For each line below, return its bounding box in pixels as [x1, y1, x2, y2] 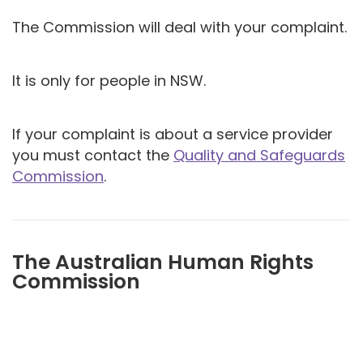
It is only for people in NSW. [12, 70, 206, 91]
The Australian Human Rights [12, 247, 314, 276]
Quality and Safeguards [173, 144, 345, 165]
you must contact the [12, 144, 173, 165]
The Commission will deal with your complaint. [12, 16, 347, 37]
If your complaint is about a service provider [12, 123, 333, 144]
